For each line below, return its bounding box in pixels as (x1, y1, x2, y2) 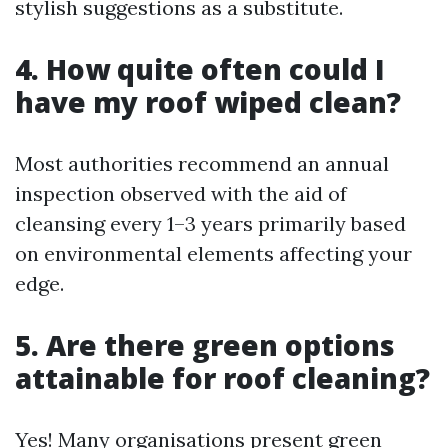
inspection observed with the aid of (15, 181, 347, 206)
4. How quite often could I (15, 50, 385, 88)
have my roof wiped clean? (15, 83, 401, 121)
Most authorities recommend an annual (15, 151, 389, 176)
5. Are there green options (15, 326, 395, 364)
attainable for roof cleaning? (15, 359, 430, 397)
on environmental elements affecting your (15, 241, 412, 266)
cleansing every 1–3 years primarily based (15, 211, 406, 236)
